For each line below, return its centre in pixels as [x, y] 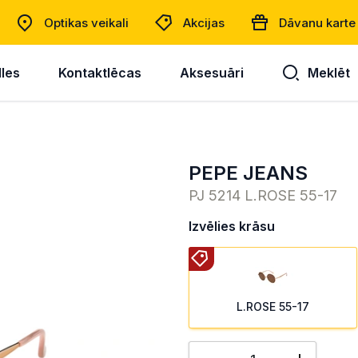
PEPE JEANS [255, 173]
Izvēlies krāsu [232, 226]
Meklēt [328, 72]
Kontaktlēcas [99, 72]
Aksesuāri [211, 72]
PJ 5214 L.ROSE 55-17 [263, 195]
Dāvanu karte [317, 22]
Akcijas [204, 22]
